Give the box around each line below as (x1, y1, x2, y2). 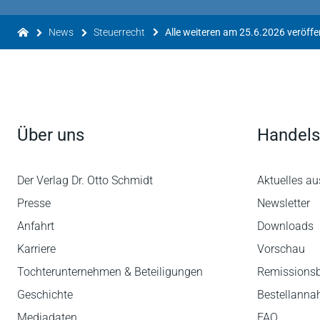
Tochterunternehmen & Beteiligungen (17, 265, 203, 279)
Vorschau (257, 242, 305, 256)
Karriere (17, 242, 56, 256)
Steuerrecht (94, 26, 145, 38)
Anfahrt (17, 219, 54, 233)
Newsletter (257, 196, 310, 210)
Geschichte (17, 288, 73, 301)
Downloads (257, 219, 314, 233)
